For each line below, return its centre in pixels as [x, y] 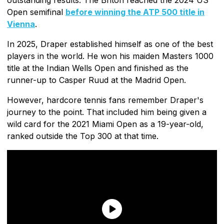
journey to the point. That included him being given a [107, 112]
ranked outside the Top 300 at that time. [83, 136]
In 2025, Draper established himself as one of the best [110, 44]
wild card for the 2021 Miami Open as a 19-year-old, [105, 124]
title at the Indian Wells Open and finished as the [98, 68]
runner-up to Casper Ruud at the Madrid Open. [96, 80]
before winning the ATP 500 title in [135, 12]
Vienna [21, 24]
